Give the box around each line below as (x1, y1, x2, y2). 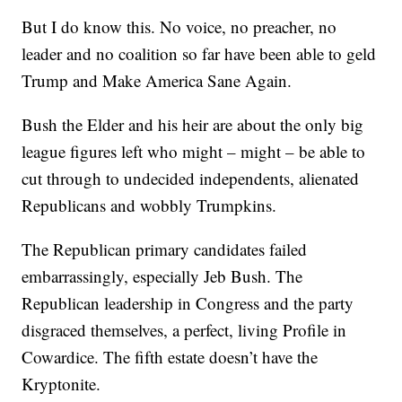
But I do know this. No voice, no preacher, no (22, 15, 337, 39)
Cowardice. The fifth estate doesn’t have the (22, 345, 319, 369)
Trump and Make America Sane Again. (22, 69, 293, 92)
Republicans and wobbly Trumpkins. (22, 194, 277, 217)
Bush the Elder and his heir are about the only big (22, 113, 364, 136)
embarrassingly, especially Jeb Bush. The (22, 265, 303, 288)
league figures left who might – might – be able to (22, 140, 366, 163)
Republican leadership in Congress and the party (22, 292, 354, 315)
